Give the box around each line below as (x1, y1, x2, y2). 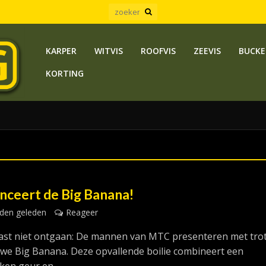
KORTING (45, 68, 84, 79)
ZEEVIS (193, 45, 221, 56)
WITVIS (94, 45, 123, 56)
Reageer (66, 207, 99, 218)
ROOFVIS (140, 45, 176, 56)
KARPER (45, 45, 77, 56)
